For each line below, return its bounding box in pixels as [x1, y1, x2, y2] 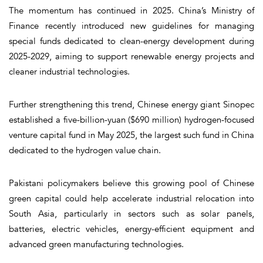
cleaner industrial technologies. [9, 65, 130, 77]
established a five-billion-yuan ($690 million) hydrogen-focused [9, 113, 254, 126]
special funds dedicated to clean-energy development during [9, 35, 254, 47]
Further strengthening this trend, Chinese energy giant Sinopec [9, 98, 254, 110]
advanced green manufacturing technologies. [9, 238, 184, 250]
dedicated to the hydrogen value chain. [9, 144, 161, 156]
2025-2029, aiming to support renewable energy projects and [9, 50, 254, 62]
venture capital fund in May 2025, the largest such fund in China [9, 129, 254, 141]
